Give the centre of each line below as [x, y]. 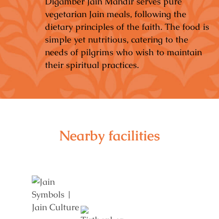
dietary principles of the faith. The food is [127, 27]
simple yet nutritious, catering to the [117, 40]
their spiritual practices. [92, 65]
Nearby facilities [109, 136]
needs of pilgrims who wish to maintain [123, 52]
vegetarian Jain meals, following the [116, 14]
